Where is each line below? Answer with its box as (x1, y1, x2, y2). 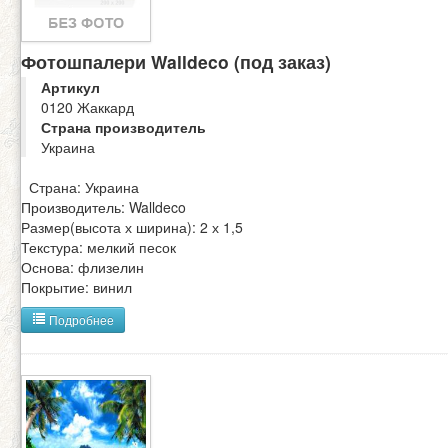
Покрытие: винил (21, 276, 132, 297)
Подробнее (46, 310, 114, 328)
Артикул (41, 76, 100, 97)
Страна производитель (41, 116, 206, 137)
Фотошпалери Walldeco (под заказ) (21, 48, 331, 74)
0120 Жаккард (41, 96, 134, 117)
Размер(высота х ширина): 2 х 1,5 (21, 216, 243, 237)
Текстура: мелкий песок (21, 236, 176, 257)
